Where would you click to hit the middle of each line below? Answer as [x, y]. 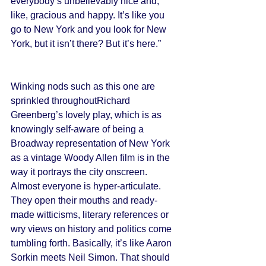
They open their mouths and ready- [84, 200]
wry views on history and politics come [92, 229]
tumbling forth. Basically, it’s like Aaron [92, 243]
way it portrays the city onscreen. [80, 172]
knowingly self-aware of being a [78, 129]
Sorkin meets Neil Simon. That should [91, 257]
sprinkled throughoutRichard [72, 101]
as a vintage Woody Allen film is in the [91, 158]
